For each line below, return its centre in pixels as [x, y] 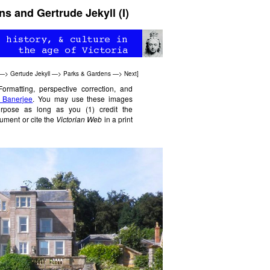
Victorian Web [79, 119]
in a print [118, 119]
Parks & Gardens [87, 73]
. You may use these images [83, 99]
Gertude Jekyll [30, 73]
